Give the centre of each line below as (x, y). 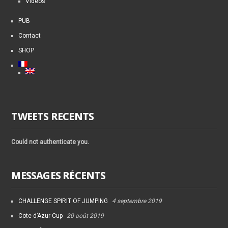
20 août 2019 (85, 216)
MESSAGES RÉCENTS (59, 176)
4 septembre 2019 (137, 201)
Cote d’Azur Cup (41, 216)
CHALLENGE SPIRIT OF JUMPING (63, 201)
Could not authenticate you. (50, 142)
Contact (30, 36)
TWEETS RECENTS (53, 117)
